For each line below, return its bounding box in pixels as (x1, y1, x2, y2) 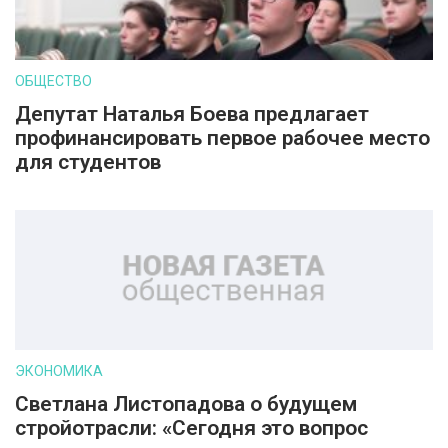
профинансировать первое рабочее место (15, 126, 430, 150)
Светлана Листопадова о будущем (15, 392, 357, 416)
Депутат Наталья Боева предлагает (15, 102, 369, 126)
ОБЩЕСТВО (15, 73, 92, 89)
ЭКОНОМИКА (15, 363, 103, 379)
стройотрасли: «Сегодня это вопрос (15, 416, 368, 440)
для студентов (15, 150, 161, 174)
